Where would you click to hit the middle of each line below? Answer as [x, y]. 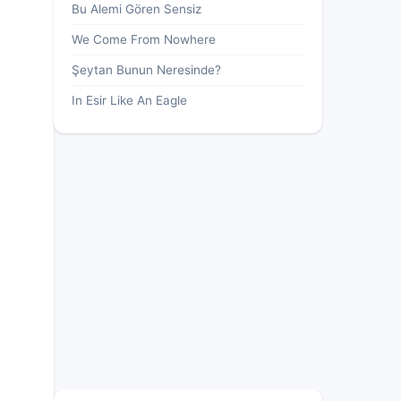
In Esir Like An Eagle [129, 100]
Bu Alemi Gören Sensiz [137, 9]
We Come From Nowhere [144, 39]
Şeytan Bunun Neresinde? [146, 70]
